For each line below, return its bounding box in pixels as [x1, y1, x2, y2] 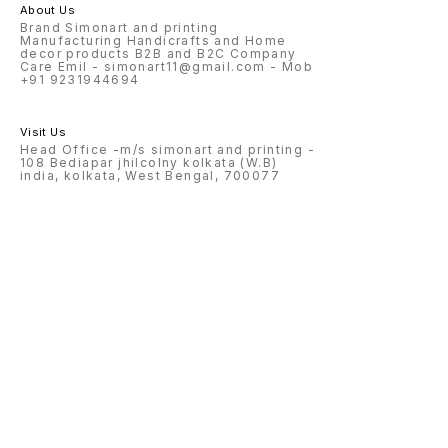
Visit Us [20, 125, 66, 140]
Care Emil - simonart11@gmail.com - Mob [20, 59, 282, 75]
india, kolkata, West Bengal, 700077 [20, 168, 280, 184]
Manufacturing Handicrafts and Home [20, 33, 287, 49]
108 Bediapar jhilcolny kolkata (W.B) [20, 155, 278, 171]
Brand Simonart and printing [20, 20, 219, 36]
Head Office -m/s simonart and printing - [20, 142, 315, 158]
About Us [20, 3, 75, 18]
